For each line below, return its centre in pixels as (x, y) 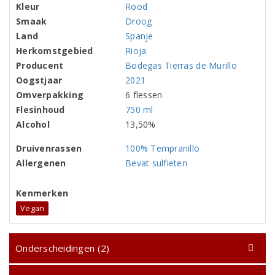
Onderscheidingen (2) (63, 248)
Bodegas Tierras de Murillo (181, 65)
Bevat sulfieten (156, 163)
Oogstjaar (39, 80)
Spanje (139, 36)
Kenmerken (42, 193)
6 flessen (144, 95)
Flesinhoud (41, 110)
